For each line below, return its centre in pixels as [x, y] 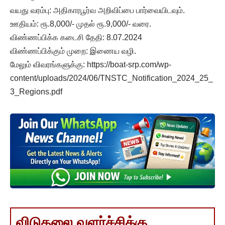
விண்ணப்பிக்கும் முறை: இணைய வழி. [73, 51]
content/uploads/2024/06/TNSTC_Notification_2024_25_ [111, 78]
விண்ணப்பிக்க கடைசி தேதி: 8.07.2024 [76, 37]
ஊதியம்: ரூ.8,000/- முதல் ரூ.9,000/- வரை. [81, 24]
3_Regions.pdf [36, 91]
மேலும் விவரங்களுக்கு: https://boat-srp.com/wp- [91, 64]
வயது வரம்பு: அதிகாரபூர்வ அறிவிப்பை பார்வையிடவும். [97, 10]
